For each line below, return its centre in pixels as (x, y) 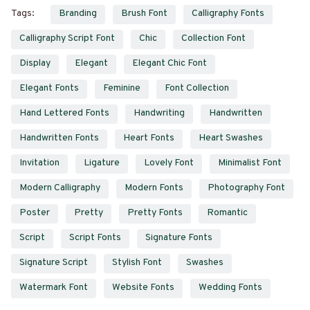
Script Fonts (95, 238)
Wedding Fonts (230, 288)
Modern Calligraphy (60, 188)
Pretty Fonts (155, 213)
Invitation (39, 163)
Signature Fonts (179, 238)
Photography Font (246, 188)
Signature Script (54, 263)
